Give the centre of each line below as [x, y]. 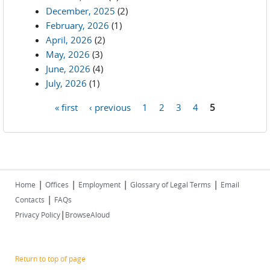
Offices [57, 184]
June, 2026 [68, 69]
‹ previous [110, 107]
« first [66, 107]
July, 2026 [66, 83]
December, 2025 [80, 11]
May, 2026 [68, 54]
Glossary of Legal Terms [171, 184]
